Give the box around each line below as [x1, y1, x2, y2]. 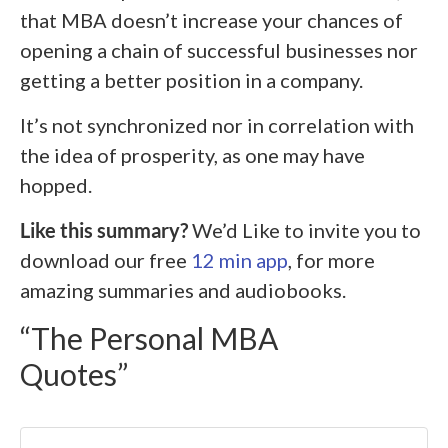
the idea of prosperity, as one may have [20, 142, 365, 167]
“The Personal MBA [20, 319, 278, 356]
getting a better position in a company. [20, 67, 363, 92]
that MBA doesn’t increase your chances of [20, 7, 403, 32]
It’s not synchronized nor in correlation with [20, 112, 414, 137]
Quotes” [20, 355, 128, 392]
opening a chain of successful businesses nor [20, 37, 418, 62]
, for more [288, 247, 375, 272]
